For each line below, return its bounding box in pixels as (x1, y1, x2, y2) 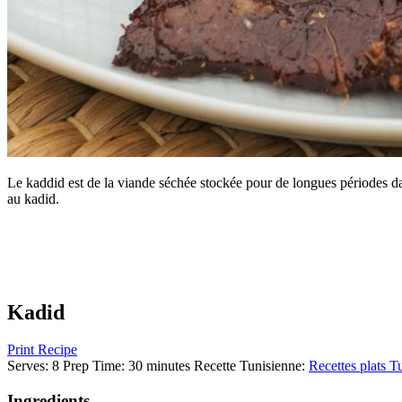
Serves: (7, 358, 52, 374)
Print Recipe (7, 342, 77, 358)
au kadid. (7, 190, 59, 206)
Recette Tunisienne (194, 358, 301, 374)
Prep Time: (63, 358, 128, 374)
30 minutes (128, 358, 190, 374)
